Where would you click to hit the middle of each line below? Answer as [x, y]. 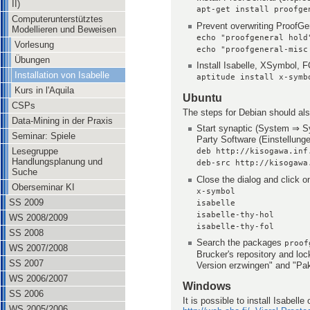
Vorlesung [34, 45]
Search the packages [241, 243]
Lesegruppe [35, 151]
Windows [207, 286]
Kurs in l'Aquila [44, 90]
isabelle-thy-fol [236, 226]
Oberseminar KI [43, 187]
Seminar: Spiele [44, 136]
